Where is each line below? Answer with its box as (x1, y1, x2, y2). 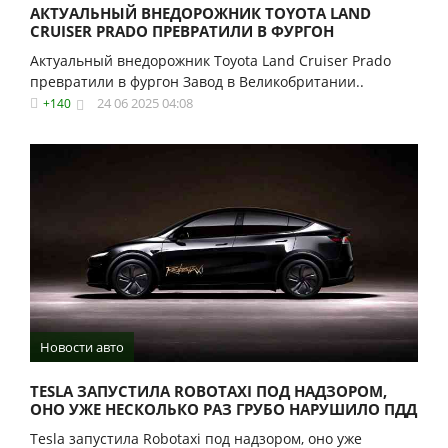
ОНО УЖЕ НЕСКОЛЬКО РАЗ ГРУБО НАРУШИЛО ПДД (30, 399, 417, 420)
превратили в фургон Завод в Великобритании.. (30, 72, 364, 91)
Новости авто (40, 338, 124, 357)
